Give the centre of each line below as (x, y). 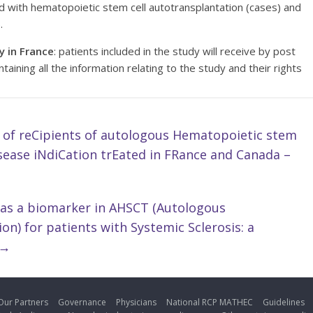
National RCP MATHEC (210, 303)
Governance (82, 303)
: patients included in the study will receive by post (175, 51)
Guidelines (284, 303)
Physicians (136, 303)
